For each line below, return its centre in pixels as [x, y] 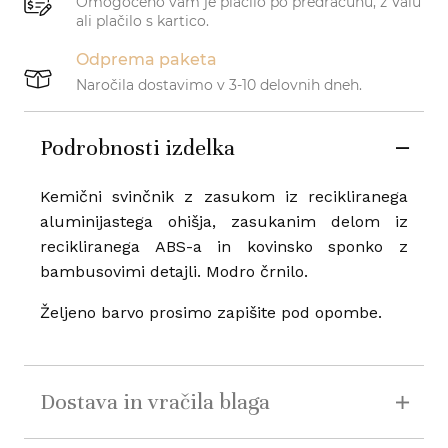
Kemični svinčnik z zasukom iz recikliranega [223, 197]
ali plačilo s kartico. [142, 21]
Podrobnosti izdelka [137, 148]
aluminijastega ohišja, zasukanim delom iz [223, 222]
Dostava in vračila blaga [154, 402]
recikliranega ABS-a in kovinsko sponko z [223, 247]
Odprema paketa [146, 60]
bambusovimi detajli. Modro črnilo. [173, 272]
